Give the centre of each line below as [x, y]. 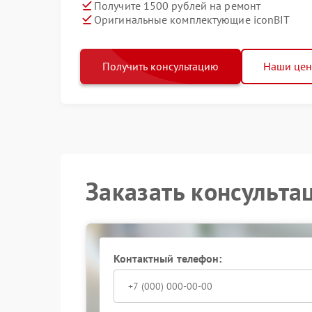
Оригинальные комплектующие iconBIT [192, 19]
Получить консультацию [161, 66]
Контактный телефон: [167, 258]
